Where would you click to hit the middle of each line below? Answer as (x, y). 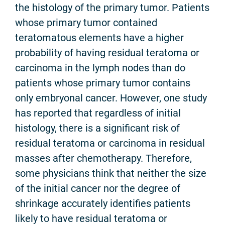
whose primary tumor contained (86, 23)
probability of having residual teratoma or (107, 53)
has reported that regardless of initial (98, 113)
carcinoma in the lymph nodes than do (100, 68)
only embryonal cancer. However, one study (111, 98)
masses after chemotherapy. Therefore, (103, 158)
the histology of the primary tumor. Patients (112, 8)
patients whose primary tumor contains (103, 83)
